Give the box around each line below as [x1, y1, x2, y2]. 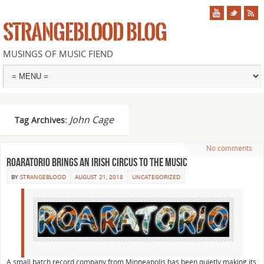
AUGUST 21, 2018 [75, 173, 123, 181]
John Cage [70, 113, 114, 126]
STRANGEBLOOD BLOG [3, 21, 167, 44]
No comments [206, 143, 252, 153]
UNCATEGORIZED [132, 173, 180, 181]
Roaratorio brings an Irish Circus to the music [6, 156, 187, 169]
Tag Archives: [15, 114, 70, 126]
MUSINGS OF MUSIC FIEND [3, 48, 113, 60]
